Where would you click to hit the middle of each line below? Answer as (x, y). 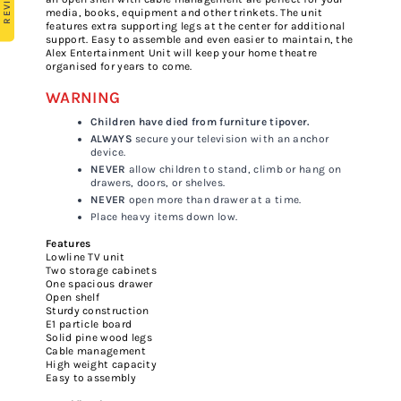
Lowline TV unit (85, 257)
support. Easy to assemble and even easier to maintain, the (200, 40)
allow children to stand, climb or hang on (234, 170)
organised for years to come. (119, 67)
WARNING (83, 98)
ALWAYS (111, 139)
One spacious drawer (99, 284)
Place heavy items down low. (164, 217)
